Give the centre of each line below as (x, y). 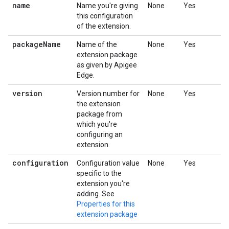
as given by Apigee (107, 65)
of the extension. (104, 26)
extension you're (103, 184)
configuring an (100, 134)
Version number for (108, 94)
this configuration (105, 16)
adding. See (96, 194)
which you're (97, 124)
